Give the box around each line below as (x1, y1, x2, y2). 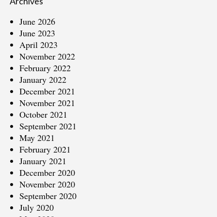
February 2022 (19, 62, 71, 74)
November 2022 (19, 50, 75, 62)
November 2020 (19, 178, 75, 190)
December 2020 (19, 166, 75, 178)
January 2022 (19, 73, 66, 85)
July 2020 (19, 201, 54, 213)
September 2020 (19, 189, 77, 201)
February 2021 (19, 143, 71, 155)
